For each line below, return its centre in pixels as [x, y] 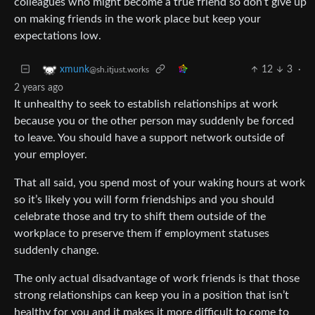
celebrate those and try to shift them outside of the [140, 216]
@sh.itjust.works [119, 70]
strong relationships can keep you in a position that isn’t [152, 295]
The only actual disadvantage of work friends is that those [157, 278]
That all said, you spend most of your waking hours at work [160, 182]
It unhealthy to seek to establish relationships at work [146, 104]
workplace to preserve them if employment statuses [142, 233]
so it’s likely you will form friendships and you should [144, 199]
